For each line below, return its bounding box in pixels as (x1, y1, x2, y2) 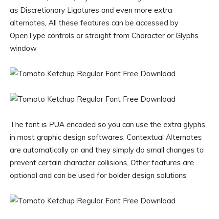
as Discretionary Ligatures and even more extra (10, 5, 172, 15)
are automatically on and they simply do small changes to (10, 145, 204, 154)
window (10, 44, 37, 53)
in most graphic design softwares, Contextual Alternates (10, 132, 202, 142)
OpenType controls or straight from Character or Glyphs (10, 31, 198, 40)
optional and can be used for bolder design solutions (10, 171, 187, 180)
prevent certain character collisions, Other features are (10, 158, 194, 167)
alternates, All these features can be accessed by (10, 18, 178, 27)
